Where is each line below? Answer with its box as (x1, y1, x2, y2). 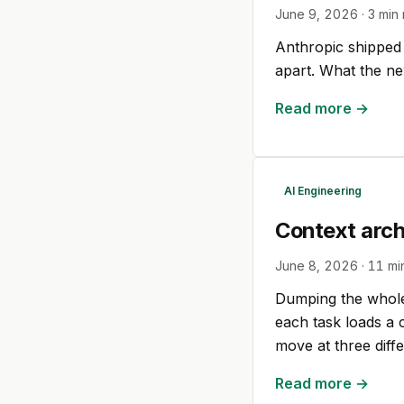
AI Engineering (283, 183, 362, 197)
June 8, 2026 (275, 258, 358, 273)
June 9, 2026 (275, 5, 358, 22)
